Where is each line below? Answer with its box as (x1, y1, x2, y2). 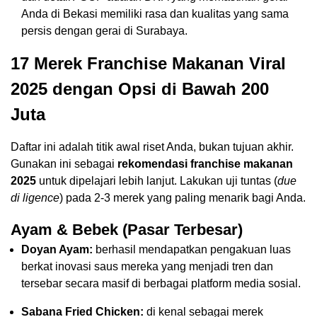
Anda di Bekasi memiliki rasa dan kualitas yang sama (21, 8, 289, 21)
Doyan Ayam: (21, 243, 93, 256)
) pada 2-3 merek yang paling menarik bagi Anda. (59, 192, 306, 204)
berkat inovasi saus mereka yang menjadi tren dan (21, 260, 273, 273)
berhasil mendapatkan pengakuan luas (93, 243, 291, 256)
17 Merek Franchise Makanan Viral (11, 54, 286, 74)
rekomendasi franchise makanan (117, 158, 293, 171)
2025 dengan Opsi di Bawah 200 (11, 79, 269, 99)
